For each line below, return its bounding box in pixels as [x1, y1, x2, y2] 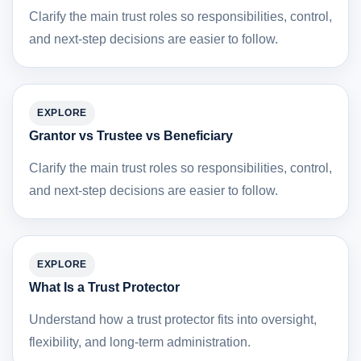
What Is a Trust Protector [29, 280, 180, 294]
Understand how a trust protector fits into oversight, [29, 312, 317, 326]
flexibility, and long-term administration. [29, 334, 251, 349]
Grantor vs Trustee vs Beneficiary [29, 128, 233, 143]
